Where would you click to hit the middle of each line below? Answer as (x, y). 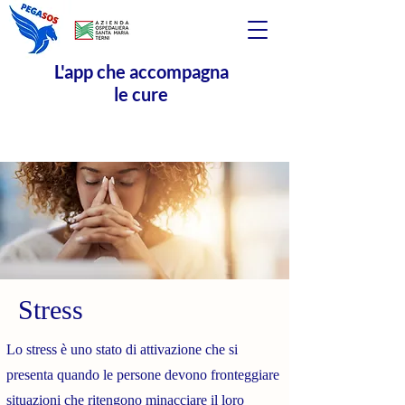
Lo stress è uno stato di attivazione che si (122, 349)
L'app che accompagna (141, 71)
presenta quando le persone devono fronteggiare (143, 375)
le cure (141, 94)
